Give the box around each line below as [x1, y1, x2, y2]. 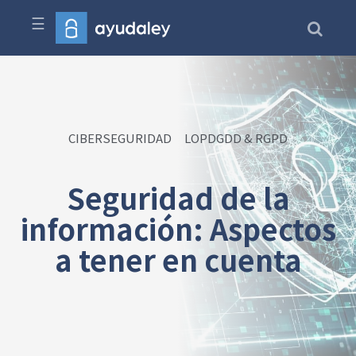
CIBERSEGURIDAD [68, 130, 172, 146]
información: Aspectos [20, 207, 336, 249]
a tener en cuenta [54, 238, 302, 280]
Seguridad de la [66, 176, 290, 218]
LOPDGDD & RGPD [184, 130, 288, 146]
